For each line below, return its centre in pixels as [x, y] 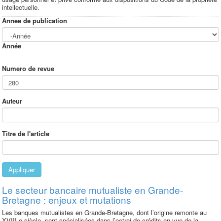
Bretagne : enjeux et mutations [67, 200]
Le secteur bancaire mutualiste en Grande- [92, 190]
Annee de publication [35, 20]
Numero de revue [28, 68]
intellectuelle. [21, 7]
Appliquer [22, 169]
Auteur [12, 101]
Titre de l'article [26, 133]
